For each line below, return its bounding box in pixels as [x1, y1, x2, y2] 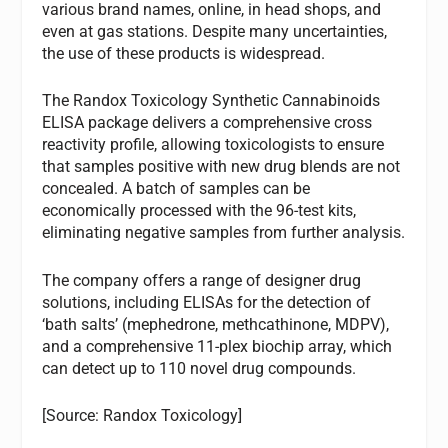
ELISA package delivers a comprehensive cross [42, 113, 373, 133]
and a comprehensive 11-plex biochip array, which [42, 336, 393, 356]
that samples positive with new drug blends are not [42, 157, 401, 177]
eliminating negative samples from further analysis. [42, 223, 406, 243]
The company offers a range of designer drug [42, 270, 362, 290]
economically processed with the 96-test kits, [42, 201, 357, 221]
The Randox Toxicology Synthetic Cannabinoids [42, 91, 381, 111]
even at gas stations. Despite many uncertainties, [42, 21, 388, 41]
